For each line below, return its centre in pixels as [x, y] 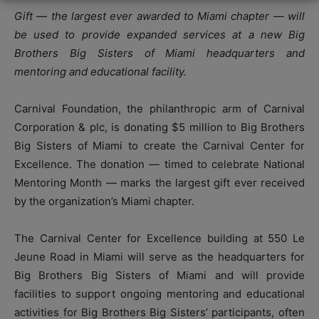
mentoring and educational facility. [100, 71]
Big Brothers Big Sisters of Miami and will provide [159, 275]
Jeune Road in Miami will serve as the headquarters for [159, 256]
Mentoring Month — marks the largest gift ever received [159, 182]
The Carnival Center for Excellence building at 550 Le [159, 238]
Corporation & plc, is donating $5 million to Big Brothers [159, 127]
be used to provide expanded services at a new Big [159, 34]
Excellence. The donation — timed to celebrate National [159, 164]
